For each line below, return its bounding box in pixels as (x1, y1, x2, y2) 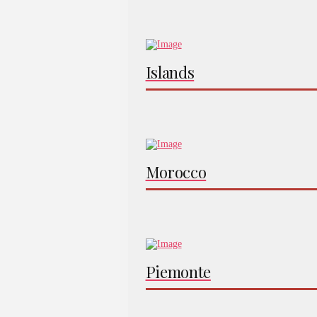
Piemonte (145, 260, 211, 282)
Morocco (145, 161, 207, 183)
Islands (145, 62, 195, 83)
